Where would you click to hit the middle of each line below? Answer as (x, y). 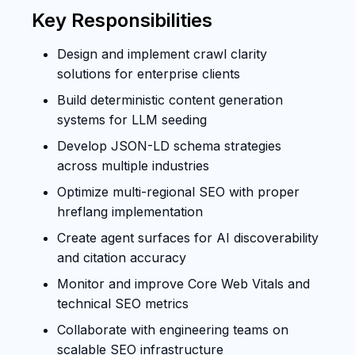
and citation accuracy (122, 257)
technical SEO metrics (123, 303)
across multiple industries (133, 165)
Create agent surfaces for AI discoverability (188, 237)
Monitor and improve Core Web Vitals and (183, 283)
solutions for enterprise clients (149, 73)
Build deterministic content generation (170, 99)
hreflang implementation (130, 211)
